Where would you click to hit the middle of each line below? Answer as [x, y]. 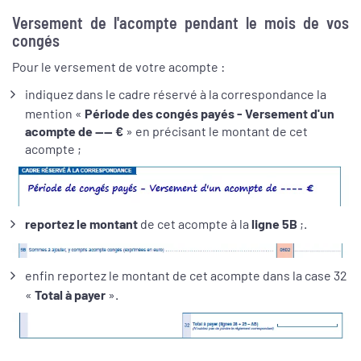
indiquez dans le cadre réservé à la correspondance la [176, 93]
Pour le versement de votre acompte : [118, 67]
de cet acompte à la [195, 224]
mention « [55, 113]
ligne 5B [274, 224]
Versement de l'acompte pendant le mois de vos [180, 23]
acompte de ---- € [74, 131]
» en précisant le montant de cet [216, 131]
